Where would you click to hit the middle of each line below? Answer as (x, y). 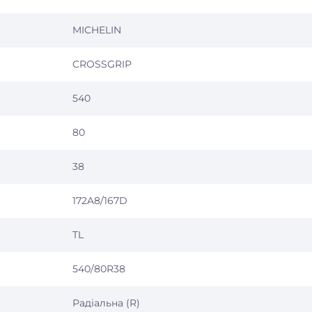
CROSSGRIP (102, 64)
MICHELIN (97, 30)
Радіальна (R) (106, 303)
